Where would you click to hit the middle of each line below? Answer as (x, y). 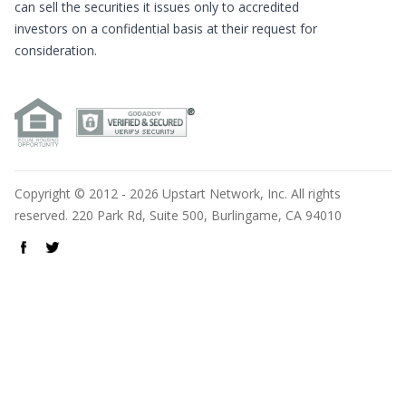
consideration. (56, 50)
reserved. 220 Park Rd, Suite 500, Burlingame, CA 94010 (178, 215)
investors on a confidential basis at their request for (166, 29)
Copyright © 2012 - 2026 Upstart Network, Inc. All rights (178, 193)
